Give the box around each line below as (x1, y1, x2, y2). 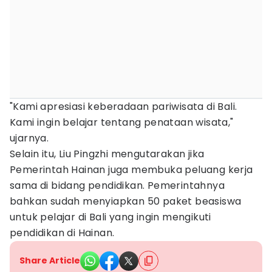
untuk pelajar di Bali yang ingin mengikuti (10, 210, 211, 224)
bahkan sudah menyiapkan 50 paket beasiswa (10, 194, 242, 208)
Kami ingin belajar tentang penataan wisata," (10, 115, 234, 129)
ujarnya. (10, 131, 49, 145)
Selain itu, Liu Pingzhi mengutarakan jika (10, 147, 205, 161)
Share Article (19, 254, 80, 267)
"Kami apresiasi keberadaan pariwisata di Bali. (10, 100, 237, 114)
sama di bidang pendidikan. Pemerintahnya (10, 178, 225, 192)
